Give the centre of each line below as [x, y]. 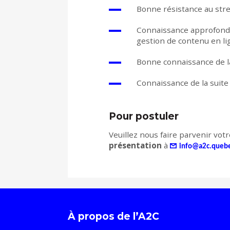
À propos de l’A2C [113, 217]
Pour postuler [145, 117]
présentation [135, 146]
